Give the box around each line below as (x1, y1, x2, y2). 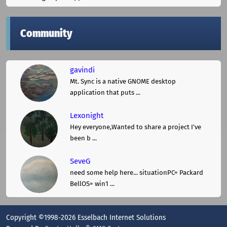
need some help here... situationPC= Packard (70, 168, 203, 176)
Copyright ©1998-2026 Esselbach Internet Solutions (6, 212, 166, 222)
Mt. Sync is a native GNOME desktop (70, 77, 176, 85)
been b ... (70, 134, 97, 142)
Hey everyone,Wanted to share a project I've (70, 123, 201, 131)
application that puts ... (70, 88, 140, 96)
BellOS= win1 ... (70, 179, 115, 187)
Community (20, 26, 72, 40)
